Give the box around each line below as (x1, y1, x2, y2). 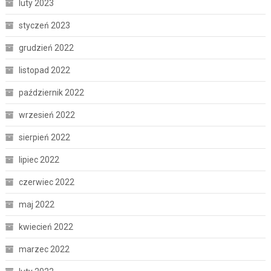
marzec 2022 (18, 244, 70, 254)
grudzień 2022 (18, 42, 74, 53)
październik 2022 (18, 87, 84, 97)
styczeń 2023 (18, 20, 70, 30)
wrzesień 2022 (18, 109, 75, 120)
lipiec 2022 (18, 154, 59, 165)
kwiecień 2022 (18, 221, 73, 232)
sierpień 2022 (18, 132, 70, 142)
